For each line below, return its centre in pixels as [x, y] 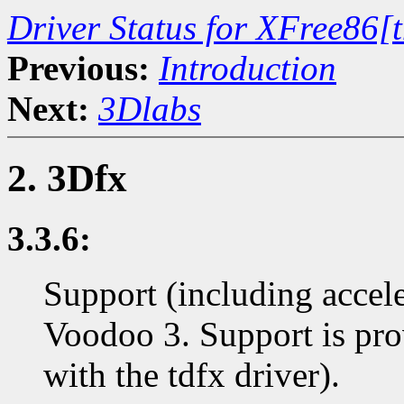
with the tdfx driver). [192, 374]
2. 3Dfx [67, 178]
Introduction [248, 68]
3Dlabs [150, 109]
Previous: [78, 68]
